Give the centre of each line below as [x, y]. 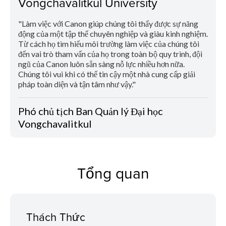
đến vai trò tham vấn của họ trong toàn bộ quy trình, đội [110, 54]
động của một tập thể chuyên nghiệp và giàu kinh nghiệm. [113, 34]
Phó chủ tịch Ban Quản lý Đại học [91, 111]
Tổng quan [113, 173]
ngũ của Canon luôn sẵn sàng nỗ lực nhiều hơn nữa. [101, 64]
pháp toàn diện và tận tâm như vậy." [77, 84]
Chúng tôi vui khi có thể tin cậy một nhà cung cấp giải [107, 74]
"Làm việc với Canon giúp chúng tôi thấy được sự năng [108, 24]
